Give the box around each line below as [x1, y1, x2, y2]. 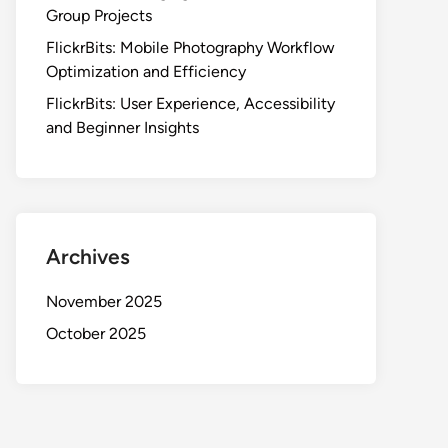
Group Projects [46, 6, 152, 25]
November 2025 [46, 292, 162, 311]
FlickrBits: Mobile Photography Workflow [46, 38, 335, 57]
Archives [46, 244, 130, 269]
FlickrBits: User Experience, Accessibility [46, 94, 335, 113]
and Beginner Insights [46, 118, 199, 137]
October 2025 [46, 324, 146, 343]
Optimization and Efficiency [46, 62, 246, 81]
